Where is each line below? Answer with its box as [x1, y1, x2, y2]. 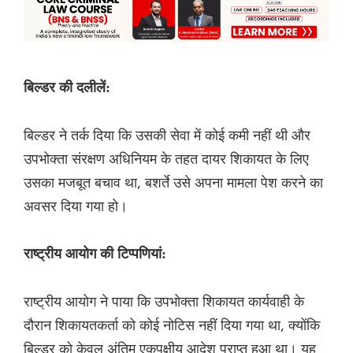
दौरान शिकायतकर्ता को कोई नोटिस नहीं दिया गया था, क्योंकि [24, 315, 320, 335]
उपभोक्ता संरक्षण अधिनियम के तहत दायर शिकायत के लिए [24, 149, 309, 169]
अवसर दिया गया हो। [24, 196, 128, 216]
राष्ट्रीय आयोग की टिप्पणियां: [24, 246, 166, 262]
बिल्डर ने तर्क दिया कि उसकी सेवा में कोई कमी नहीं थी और [24, 125, 310, 145]
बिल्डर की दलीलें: [24, 80, 110, 96]
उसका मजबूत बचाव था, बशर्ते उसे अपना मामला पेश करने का [24, 173, 323, 192]
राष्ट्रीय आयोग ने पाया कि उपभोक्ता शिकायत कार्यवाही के [24, 292, 304, 311]
